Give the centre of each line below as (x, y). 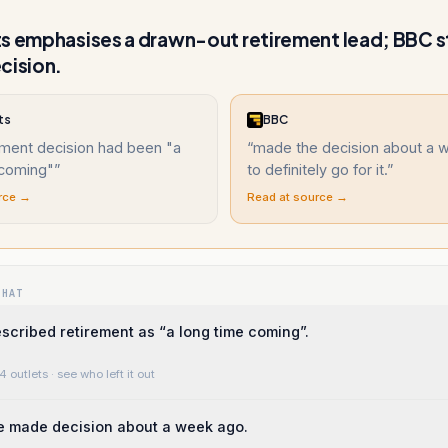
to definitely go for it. (317, 169)
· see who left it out (101, 374)
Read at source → (297, 197)
